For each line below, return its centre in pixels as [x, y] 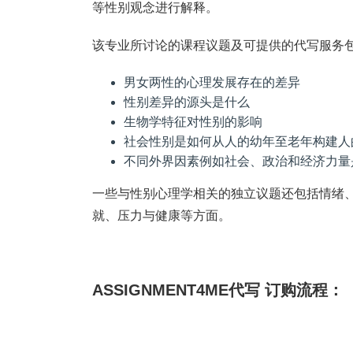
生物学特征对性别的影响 [193, 122]
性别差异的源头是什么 [187, 102]
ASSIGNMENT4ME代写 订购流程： [218, 290]
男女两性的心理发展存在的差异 [212, 82]
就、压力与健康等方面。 [162, 216]
